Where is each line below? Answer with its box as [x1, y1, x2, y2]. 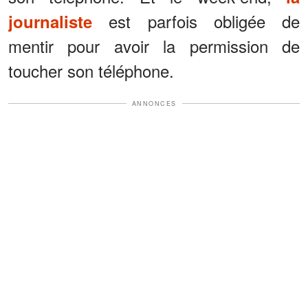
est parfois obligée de [92, 8, 300, 33]
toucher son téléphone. [8, 58, 174, 82]
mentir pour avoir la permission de [8, 33, 300, 58]
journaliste [8, 9, 92, 33]
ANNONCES [131, 98, 177, 108]
